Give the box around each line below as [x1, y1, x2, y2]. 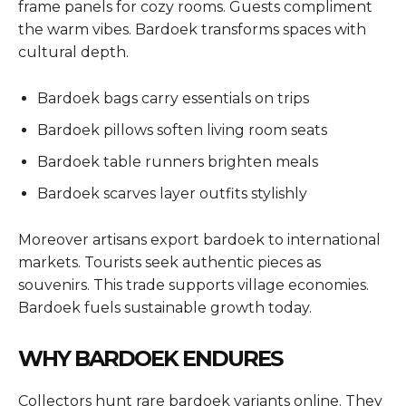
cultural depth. [18, 43, 129, 61]
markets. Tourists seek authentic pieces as [18, 253, 321, 271]
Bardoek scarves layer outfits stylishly [37, 184, 307, 202]
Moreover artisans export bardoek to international [18, 230, 381, 248]
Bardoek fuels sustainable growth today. [18, 298, 312, 316]
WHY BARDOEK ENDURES [18, 344, 282, 372]
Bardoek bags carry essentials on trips [37, 89, 309, 107]
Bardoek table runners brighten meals [37, 152, 318, 170]
